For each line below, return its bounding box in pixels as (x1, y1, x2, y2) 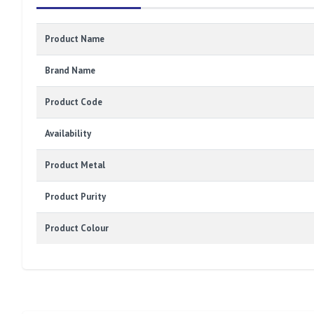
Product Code (45, 96, 102, 109)
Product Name (45, 33, 104, 46)
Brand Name (45, 64, 95, 77)
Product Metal (45, 159, 105, 172)
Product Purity (45, 191, 106, 203)
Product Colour (45, 222, 109, 235)
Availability (45, 128, 91, 140)
